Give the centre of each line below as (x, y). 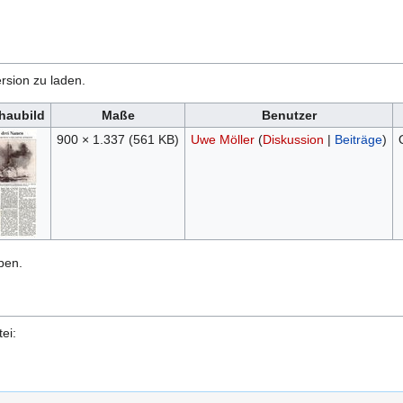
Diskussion (293, 140)
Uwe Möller (222, 140)
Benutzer (289, 116)
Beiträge (358, 140)
